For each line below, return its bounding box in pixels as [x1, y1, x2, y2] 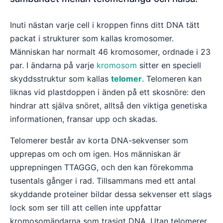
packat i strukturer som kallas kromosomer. [10, 33, 174, 43]
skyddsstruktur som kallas [10, 74, 111, 84]
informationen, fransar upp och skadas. [10, 114, 157, 124]
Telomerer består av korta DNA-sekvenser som [10, 135, 188, 145]
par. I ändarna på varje [10, 60, 97, 70]
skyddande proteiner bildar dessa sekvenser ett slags [10, 189, 212, 199]
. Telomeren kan [142, 74, 202, 84]
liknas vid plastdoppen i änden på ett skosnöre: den [10, 87, 205, 97]
